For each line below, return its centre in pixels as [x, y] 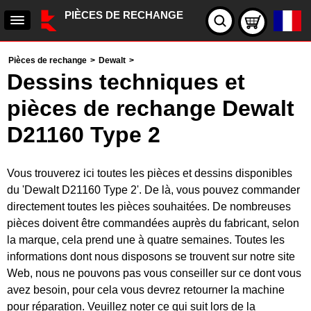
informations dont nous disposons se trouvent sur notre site [151, 257]
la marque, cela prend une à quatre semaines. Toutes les [146, 240]
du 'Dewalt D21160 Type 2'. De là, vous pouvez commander [153, 190]
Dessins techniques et [126, 82]
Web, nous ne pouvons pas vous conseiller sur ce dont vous [154, 273]
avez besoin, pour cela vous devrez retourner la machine [146, 290]
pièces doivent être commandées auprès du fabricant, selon [153, 223]
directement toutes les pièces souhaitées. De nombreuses [149, 207]
